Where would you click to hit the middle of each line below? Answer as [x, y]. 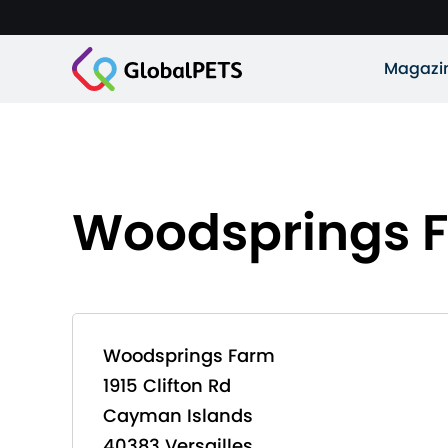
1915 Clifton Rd [167, 385]
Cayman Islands [178, 415]
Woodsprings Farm [189, 355]
